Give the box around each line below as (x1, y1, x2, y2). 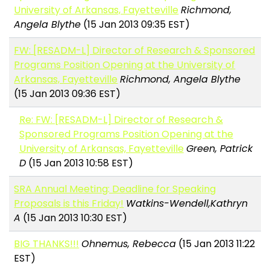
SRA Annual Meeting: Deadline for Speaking (14, 182, 216, 196)
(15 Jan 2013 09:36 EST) (14, 87, 121, 101)
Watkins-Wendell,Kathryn (126, 196, 248, 211)
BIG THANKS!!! (14, 237, 80, 251)
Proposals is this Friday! (14, 196, 124, 211)
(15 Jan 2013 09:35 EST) (81, 17, 190, 32)
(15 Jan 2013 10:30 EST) (20, 211, 128, 225)
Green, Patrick (186, 142, 253, 156)
